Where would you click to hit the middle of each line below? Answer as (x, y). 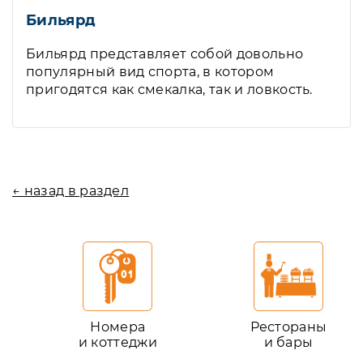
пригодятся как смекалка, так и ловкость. (169, 90)
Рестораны (288, 327)
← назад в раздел (71, 191)
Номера (118, 327)
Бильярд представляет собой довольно (165, 54)
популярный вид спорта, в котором (150, 72)
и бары (288, 342)
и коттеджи (117, 342)
